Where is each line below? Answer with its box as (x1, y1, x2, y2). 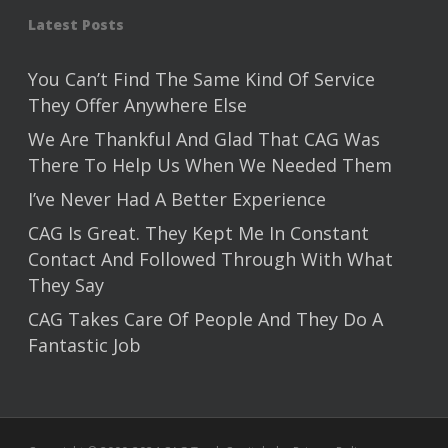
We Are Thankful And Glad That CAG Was (28, 127, 380, 151)
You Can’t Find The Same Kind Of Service (28, 67, 375, 91)
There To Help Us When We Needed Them (28, 153, 392, 177)
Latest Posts (28, 15, 124, 34)
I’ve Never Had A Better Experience (28, 187, 326, 211)
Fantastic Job (28, 333, 141, 357)
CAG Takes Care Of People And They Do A (28, 307, 383, 331)
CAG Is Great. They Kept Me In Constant (28, 221, 369, 245)
